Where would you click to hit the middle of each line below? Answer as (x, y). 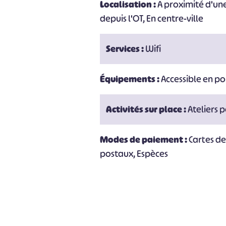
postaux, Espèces (134, 154)
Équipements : (131, 79)
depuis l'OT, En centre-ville (152, 19)
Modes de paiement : (145, 140)
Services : (126, 49)
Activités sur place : (147, 109)
